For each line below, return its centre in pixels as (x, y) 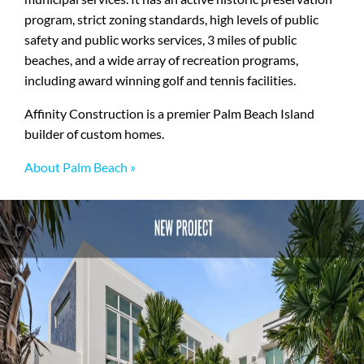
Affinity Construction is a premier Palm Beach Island (169, 113)
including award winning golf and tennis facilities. (160, 80)
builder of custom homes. (94, 134)
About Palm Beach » (80, 167)
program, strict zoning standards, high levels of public (171, 19)
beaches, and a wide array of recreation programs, (161, 60)
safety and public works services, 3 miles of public (160, 39)
